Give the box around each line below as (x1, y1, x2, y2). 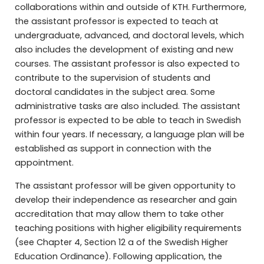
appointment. (14, 157, 74, 169)
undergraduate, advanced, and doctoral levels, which (14, 29, 244, 42)
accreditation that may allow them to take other (14, 207, 224, 220)
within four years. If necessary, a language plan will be (14, 128, 245, 141)
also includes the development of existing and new (14, 44, 233, 56)
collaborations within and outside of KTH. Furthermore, (14, 1, 246, 14)
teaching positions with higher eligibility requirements (14, 222, 242, 234)
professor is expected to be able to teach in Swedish (14, 114, 241, 127)
